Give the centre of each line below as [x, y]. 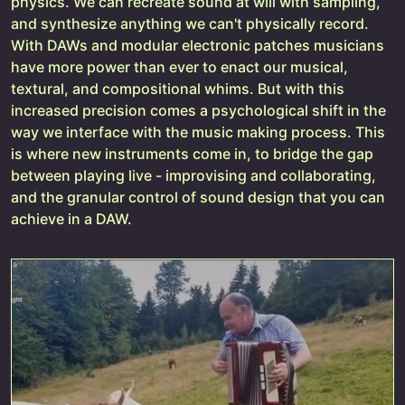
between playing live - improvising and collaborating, [193, 176]
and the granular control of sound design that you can [198, 198]
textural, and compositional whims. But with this [178, 89]
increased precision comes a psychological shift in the [198, 111]
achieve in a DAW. [71, 219]
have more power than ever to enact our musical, [179, 67]
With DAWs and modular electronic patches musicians [198, 46]
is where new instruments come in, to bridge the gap [192, 154]
